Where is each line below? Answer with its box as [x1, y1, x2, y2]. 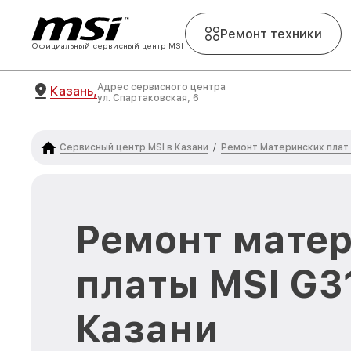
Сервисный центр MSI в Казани [60, 141, 208, 153]
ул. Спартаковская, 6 [97, 92, 199, 103]
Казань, [50, 83, 97, 99]
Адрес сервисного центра [97, 81, 226, 92]
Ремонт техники [220, 26, 322, 42]
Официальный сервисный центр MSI [31, 41, 183, 50]
